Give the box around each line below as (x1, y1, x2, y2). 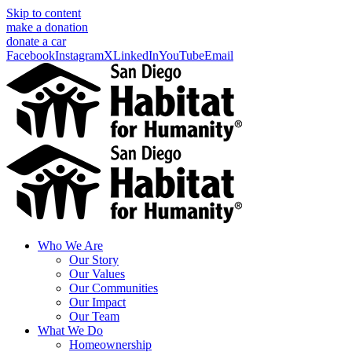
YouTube (159, 49, 204, 62)
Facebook (6, 49, 55, 62)
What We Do (38, 324, 103, 337)
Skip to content (6, 6, 81, 20)
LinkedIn (113, 49, 159, 62)
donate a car (6, 35, 66, 48)
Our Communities (69, 281, 158, 295)
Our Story (69, 253, 119, 266)
